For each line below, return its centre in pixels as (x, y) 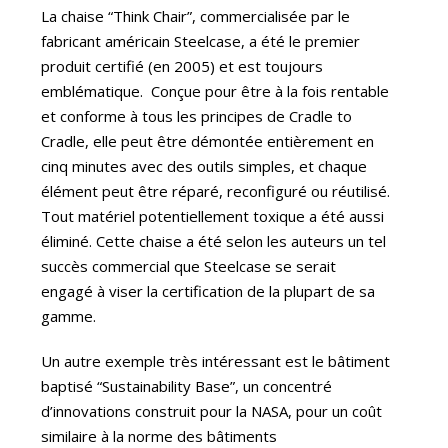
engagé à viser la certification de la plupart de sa (208, 290)
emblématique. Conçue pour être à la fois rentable (215, 90)
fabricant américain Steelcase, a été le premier (201, 40)
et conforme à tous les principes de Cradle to (197, 115)
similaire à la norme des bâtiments (159, 435)
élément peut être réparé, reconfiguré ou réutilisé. (216, 190)
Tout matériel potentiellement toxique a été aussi (213, 215)
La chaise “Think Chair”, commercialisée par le (196, 15)
